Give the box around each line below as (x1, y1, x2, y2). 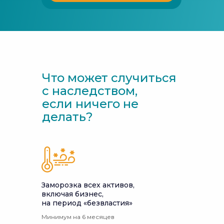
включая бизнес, (41, 189, 103, 198)
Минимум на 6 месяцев (41, 213, 114, 220)
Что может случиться (42, 70, 176, 85)
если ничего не (42, 96, 138, 111)
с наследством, (42, 83, 137, 98)
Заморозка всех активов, (41, 180, 134, 189)
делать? (42, 109, 93, 124)
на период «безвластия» (41, 198, 132, 207)
